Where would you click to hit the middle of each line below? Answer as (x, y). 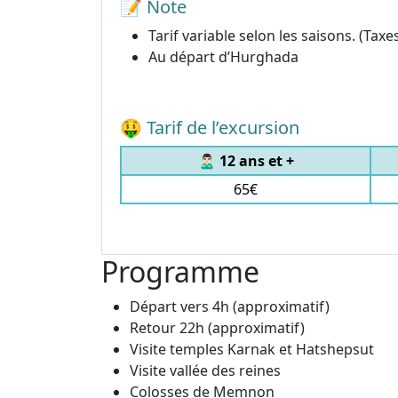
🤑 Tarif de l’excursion (210, 127)
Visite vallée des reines (205, 370)
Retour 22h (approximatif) (217, 327)
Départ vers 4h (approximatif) (230, 306)
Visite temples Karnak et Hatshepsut (252, 349)
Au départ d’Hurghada (223, 56)
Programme (180, 271)
